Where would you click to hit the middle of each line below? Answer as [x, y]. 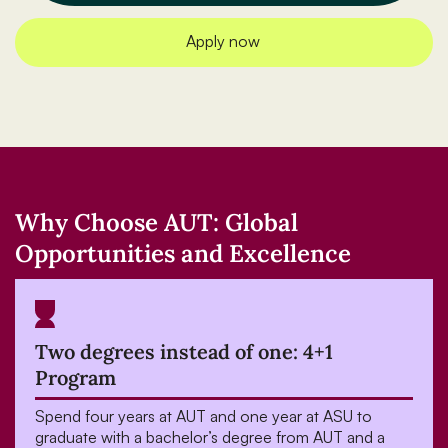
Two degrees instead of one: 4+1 [184, 352]
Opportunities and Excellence [183, 254]
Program [75, 378]
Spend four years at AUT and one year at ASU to [203, 416]
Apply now [222, 41]
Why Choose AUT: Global [156, 223]
